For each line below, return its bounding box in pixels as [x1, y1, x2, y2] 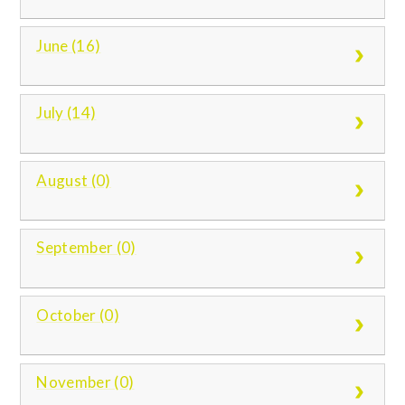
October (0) [36, 305, 120, 325]
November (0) [36, 372, 135, 392]
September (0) [36, 238, 137, 258]
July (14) [36, 103, 97, 123]
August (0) [36, 170, 111, 190]
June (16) [36, 35, 101, 55]
